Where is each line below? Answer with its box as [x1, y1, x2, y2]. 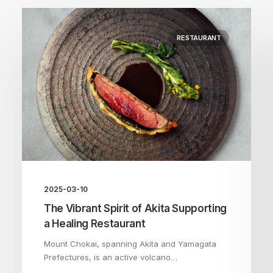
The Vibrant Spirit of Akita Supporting [44, 202, 227, 214]
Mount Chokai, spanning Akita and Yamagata [44, 238, 216, 249]
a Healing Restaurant [44, 217, 146, 230]
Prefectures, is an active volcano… [44, 252, 177, 262]
